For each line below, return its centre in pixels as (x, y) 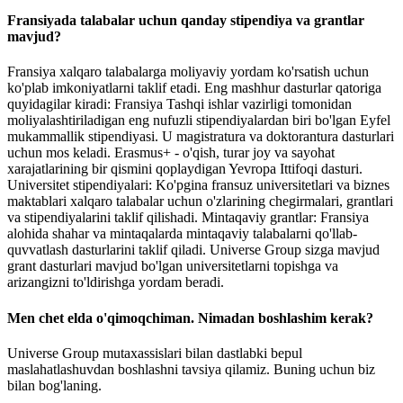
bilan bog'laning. (54, 385)
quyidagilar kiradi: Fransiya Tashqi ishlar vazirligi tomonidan (179, 104)
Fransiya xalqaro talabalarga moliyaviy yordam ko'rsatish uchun (188, 72)
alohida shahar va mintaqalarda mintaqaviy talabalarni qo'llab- (182, 234)
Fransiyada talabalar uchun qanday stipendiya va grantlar (186, 21)
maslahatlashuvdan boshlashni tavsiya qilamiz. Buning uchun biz (191, 369)
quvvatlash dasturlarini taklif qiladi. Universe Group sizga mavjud (193, 250)
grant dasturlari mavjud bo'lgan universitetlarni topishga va (173, 266)
